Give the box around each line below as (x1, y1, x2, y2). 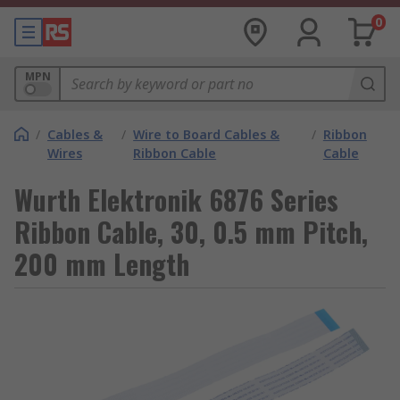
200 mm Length (14, 244, 189, 284)
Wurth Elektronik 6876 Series (14, 179, 338, 220)
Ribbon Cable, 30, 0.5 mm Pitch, (14, 212, 368, 252)
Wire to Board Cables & (133, 126, 280, 143)
